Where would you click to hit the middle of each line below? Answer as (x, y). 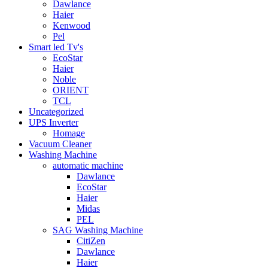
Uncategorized (56, 111)
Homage (69, 133)
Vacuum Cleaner (60, 144)
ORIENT (71, 90)
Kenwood (71, 25)
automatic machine (88, 165)
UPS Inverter (54, 122)
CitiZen (91, 240)
